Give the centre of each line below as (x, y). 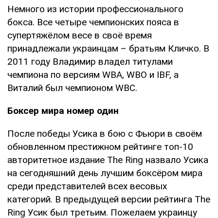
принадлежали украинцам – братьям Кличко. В (108, 48)
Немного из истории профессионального (95, 9)
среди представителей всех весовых (87, 186)
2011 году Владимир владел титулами (90, 61)
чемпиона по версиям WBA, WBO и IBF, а (93, 74)
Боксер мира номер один (63, 110)
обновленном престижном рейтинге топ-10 (100, 146)
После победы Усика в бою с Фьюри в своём (105, 133)
